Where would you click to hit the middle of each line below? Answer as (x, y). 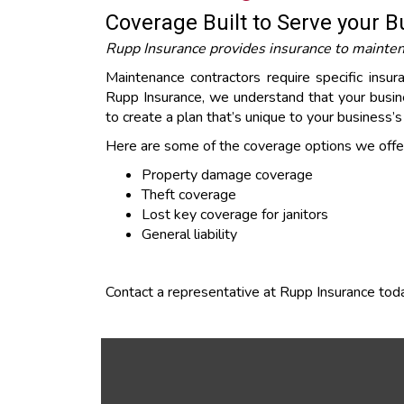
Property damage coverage (227, 175)
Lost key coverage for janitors (235, 215)
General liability (189, 234)
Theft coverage (189, 195)
